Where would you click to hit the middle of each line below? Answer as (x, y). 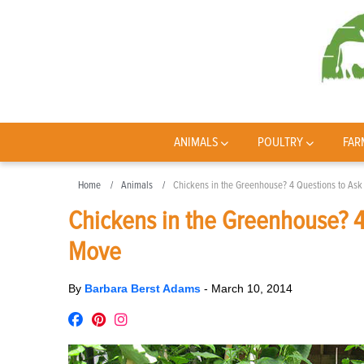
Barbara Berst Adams (144, 288)
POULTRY (281, 142)
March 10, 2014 (252, 288)
